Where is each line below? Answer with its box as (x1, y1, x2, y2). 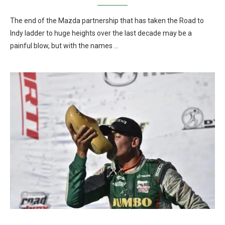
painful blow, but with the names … (10, 42, 119, 50)
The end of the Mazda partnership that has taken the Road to (10, 17, 204, 25)
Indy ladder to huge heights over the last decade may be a (10, 29, 192, 37)
